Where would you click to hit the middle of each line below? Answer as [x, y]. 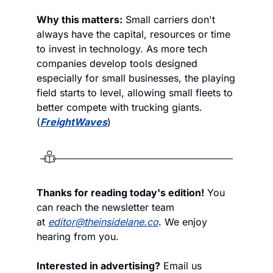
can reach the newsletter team [105, 207]
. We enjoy [183, 222]
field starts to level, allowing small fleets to [135, 93]
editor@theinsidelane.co [103, 222]
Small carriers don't [169, 20]
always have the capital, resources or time [133, 34]
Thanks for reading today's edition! [120, 193]
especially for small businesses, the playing [136, 78]
